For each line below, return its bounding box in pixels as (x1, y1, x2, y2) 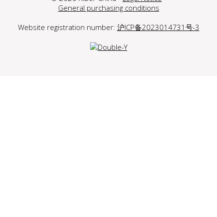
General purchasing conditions (58, 3, 159, 13)
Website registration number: (17, 22, 117, 32)
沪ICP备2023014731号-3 (117, 22, 200, 32)
